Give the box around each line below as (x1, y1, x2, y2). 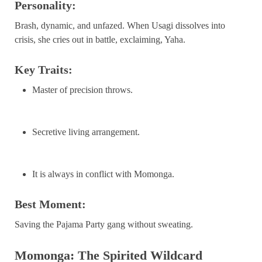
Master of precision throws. (32, 84, 133, 95)
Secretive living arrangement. (32, 126, 140, 137)
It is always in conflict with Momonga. (32, 168, 174, 179)
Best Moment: (15, 197, 86, 211)
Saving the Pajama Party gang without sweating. (15, 219, 193, 229)
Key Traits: (15, 63, 73, 76)
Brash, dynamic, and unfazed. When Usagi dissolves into (15, 20, 225, 30)
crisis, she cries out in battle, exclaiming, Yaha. (15, 34, 185, 44)
